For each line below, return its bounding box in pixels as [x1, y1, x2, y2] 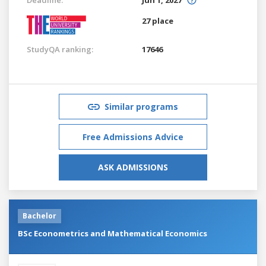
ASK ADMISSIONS [98, 161, 168, 173]
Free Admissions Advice [83, 131, 183, 142]
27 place [142, 15, 173, 26]
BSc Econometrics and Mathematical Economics [18, 227, 207, 239]
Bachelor [23, 210, 56, 221]
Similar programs [104, 100, 178, 112]
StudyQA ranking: [27, 43, 93, 55]
